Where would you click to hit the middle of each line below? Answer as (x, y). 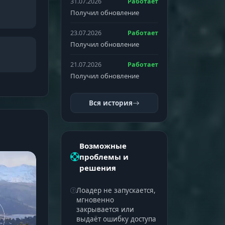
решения (97, 168)
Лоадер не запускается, (116, 190)
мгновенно (95, 200)
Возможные (103, 146)
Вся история (110, 103)
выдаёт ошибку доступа (116, 219)
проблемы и (104, 157)
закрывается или (105, 209)
